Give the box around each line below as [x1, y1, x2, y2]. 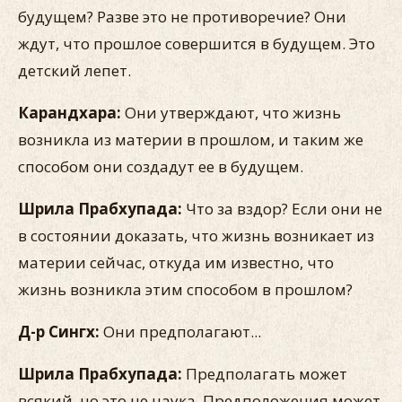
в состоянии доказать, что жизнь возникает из [18, 225, 374, 246]
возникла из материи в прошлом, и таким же [18, 129, 363, 150]
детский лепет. [18, 60, 131, 81]
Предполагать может [182, 363, 347, 384]
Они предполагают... [100, 321, 261, 342]
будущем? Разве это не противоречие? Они [18, 6, 346, 27]
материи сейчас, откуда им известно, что [18, 252, 334, 273]
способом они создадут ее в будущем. [18, 156, 303, 177]
